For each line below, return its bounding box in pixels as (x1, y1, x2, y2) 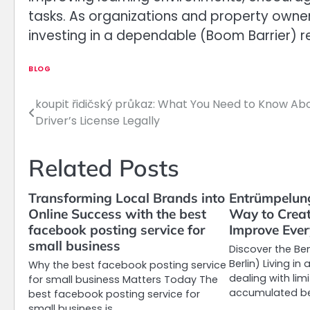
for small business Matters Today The (28, 273, 218, 287)
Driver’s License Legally (35, 113, 160, 129)
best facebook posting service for (28, 287, 200, 302)
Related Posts (28, 153, 179, 183)
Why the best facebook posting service (28, 258, 226, 273)
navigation (28, 122, 111, 144)
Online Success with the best (28, 206, 206, 223)
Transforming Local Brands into (28, 190, 225, 207)
